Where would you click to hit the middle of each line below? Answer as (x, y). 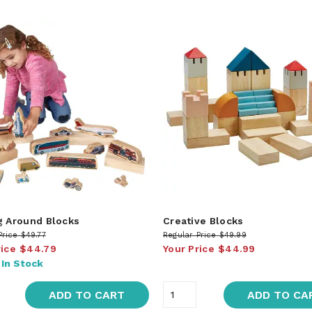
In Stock (22, 263)
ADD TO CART (87, 295)
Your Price (188, 248)
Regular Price (189, 235)
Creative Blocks (203, 220)
